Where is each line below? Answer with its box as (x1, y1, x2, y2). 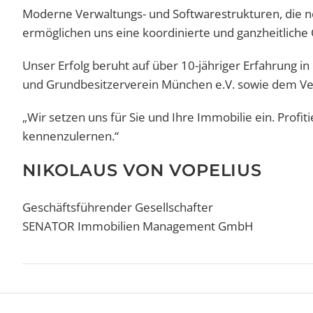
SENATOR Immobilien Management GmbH (22, 218, 254, 235)
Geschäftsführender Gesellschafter (22, 199, 213, 216)
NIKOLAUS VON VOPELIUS (22, 160, 262, 181)
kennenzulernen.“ (22, 128, 119, 145)
